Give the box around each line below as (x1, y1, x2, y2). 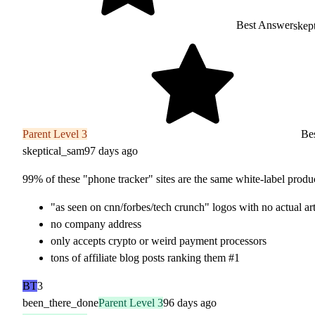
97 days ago (84, 144, 138, 157)
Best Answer (233, 19, 293, 32)
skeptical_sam (22, 144, 84, 157)
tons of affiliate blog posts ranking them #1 (51, 251, 240, 264)
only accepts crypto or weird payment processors (51, 234, 266, 247)
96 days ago (163, 296, 217, 309)
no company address (51, 217, 141, 230)
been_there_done (22, 296, 98, 309)
